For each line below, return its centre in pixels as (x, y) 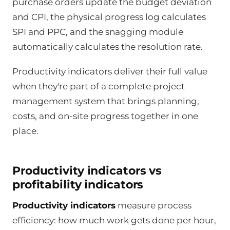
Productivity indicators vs (87, 170)
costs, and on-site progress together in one (105, 116)
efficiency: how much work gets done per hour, (114, 220)
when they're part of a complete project (99, 87)
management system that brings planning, (106, 101)
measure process (154, 205)
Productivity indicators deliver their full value (110, 72)
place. (25, 131)
